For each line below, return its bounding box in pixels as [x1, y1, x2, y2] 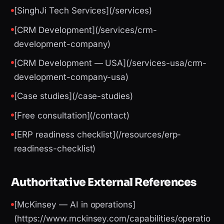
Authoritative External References [11, 175, 196, 189]
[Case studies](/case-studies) [14, 91, 133, 101]
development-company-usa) [14, 71, 129, 82]
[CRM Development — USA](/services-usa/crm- [14, 57, 207, 68]
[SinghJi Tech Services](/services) [14, 5, 152, 16]
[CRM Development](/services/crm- [14, 24, 157, 35]
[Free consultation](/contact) [14, 110, 129, 120]
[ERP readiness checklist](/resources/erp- [14, 129, 181, 140]
